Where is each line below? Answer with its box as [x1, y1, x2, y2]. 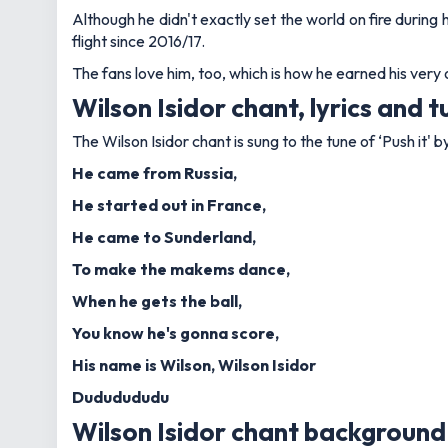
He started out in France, [72, 194, 266, 215]
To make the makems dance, [72, 258, 290, 279]
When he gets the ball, [72, 290, 242, 311]
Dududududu [72, 386, 169, 407]
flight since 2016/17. [72, 31, 205, 51]
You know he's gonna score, [72, 322, 279, 343]
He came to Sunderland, [72, 226, 256, 247]
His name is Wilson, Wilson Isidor [72, 354, 316, 375]
